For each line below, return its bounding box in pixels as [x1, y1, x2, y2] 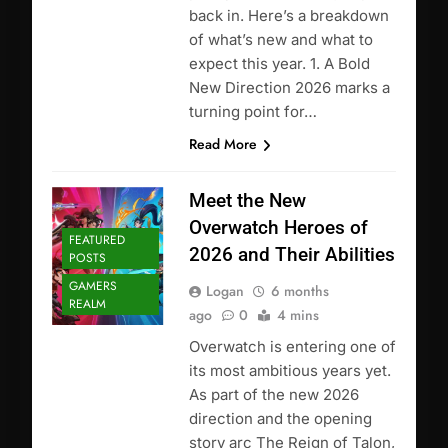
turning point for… [188, 102, 317, 122]
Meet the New [188, 189, 306, 213]
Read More [188, 134, 257, 155]
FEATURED [69, 230, 125, 249]
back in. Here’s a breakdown [188, 6, 389, 26]
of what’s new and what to [188, 30, 373, 50]
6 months [270, 281, 329, 302]
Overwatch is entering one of [188, 337, 396, 357]
